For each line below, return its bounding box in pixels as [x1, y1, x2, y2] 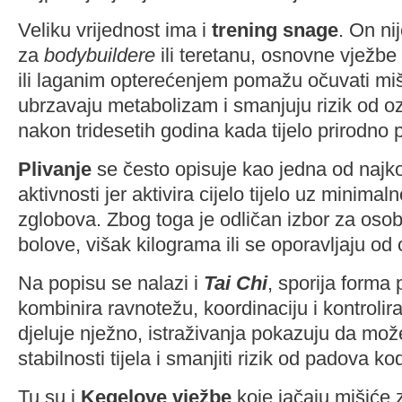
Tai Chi [204, 272, 267, 294]
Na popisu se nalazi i [18, 272, 204, 294]
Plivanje [18, 158, 92, 180]
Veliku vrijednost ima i [18, 19, 212, 41]
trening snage [212, 19, 338, 41]
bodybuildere [44, 44, 155, 66]
